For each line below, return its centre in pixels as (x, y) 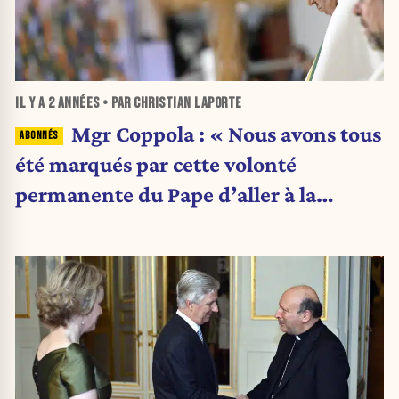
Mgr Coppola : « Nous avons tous (226, 133)
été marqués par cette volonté (156, 163)
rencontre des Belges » (122, 224)
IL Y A (32, 103)
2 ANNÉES (73, 103)
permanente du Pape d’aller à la (166, 194)
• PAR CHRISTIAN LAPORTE (171, 103)
